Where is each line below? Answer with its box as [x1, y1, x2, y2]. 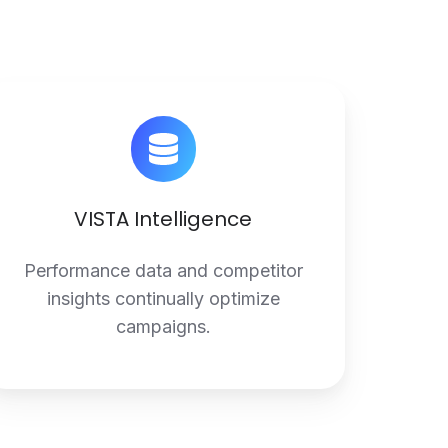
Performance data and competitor [23, 259, 303, 281]
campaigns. [115, 315, 211, 337]
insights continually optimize [46, 287, 280, 309]
